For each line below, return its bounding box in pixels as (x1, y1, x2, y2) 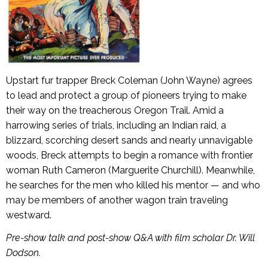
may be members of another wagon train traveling (6, 194, 228, 206)
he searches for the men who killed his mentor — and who (6, 179, 260, 191)
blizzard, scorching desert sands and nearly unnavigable (6, 135, 252, 147)
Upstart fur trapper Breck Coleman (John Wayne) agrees (6, 75, 252, 87)
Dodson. (6, 247, 41, 259)
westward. (6, 209, 51, 221)
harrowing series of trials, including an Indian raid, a (6, 120, 226, 132)
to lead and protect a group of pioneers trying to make (6, 90, 246, 102)
